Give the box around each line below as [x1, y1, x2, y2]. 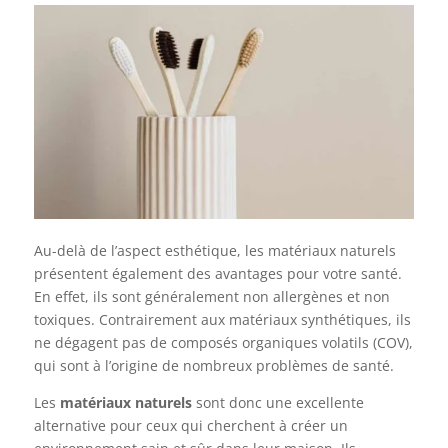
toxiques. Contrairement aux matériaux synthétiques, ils [33, 310, 411, 330]
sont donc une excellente [191, 393, 364, 413]
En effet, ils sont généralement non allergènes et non [33, 287, 390, 307]
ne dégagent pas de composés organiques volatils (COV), [33, 333, 413, 353]
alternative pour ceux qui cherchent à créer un [33, 416, 348, 436]
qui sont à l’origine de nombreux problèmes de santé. [33, 356, 394, 376]
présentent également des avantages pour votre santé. [33, 264, 402, 284]
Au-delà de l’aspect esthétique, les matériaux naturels [33, 241, 396, 261]
